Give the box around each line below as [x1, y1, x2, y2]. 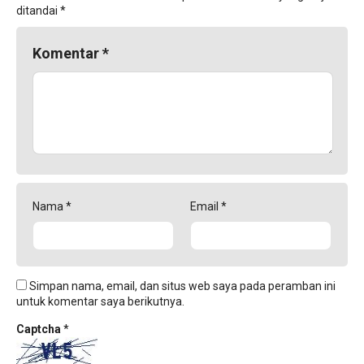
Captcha [16, 323, 63, 336]
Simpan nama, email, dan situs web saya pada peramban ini [29, 279, 336, 293]
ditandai [16, 4, 60, 18]
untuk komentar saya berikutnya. [16, 295, 184, 309]
